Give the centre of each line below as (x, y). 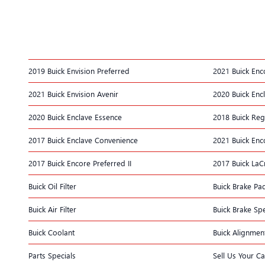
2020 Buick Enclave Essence (75, 117)
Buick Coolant (51, 232)
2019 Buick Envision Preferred (79, 70)
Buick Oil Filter (52, 186)
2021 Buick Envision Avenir (73, 93)
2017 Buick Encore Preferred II (80, 163)
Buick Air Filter (52, 209)
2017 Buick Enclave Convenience (83, 140)
